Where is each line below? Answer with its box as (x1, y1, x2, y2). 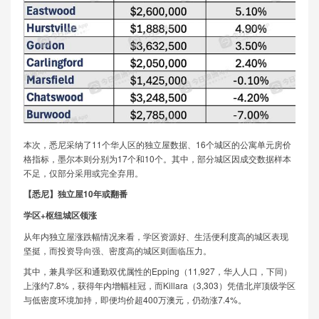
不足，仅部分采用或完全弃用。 (23, 167, 143, 179)
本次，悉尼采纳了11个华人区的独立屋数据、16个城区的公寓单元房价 (23, 138, 291, 151)
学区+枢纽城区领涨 (23, 209, 97, 222)
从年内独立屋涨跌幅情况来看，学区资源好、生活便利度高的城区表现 (23, 230, 288, 243)
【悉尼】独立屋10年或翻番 (23, 188, 127, 201)
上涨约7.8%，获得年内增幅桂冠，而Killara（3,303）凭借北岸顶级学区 (23, 279, 296, 292)
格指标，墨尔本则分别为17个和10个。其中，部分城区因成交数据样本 (23, 152, 291, 165)
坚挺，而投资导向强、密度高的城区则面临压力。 (23, 244, 211, 257)
